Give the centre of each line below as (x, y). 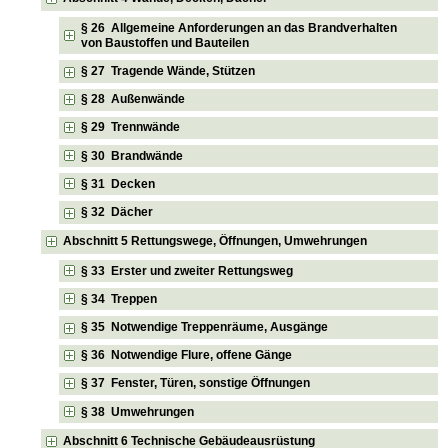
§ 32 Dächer (117, 211)
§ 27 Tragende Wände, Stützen (168, 70)
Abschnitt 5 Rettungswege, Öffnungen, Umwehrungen (215, 241)
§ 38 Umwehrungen (138, 411)
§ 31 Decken (118, 183)
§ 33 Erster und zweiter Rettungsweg (187, 270)
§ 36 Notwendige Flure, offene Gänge (187, 355)
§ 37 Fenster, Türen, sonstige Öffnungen (196, 383)
